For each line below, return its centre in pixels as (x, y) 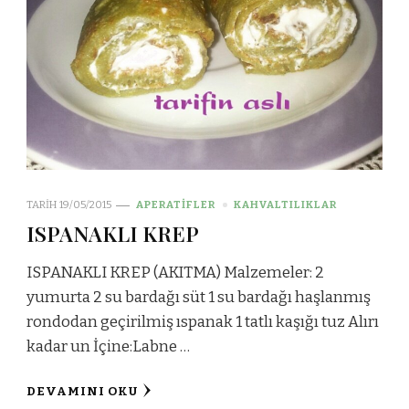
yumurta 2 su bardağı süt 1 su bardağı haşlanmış (199, 298)
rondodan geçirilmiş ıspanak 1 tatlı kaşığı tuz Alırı (203, 322)
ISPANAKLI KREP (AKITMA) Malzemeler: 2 (175, 273)
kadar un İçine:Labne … (108, 347)
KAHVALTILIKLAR (285, 205)
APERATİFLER (176, 205)
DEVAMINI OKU (82, 392)
